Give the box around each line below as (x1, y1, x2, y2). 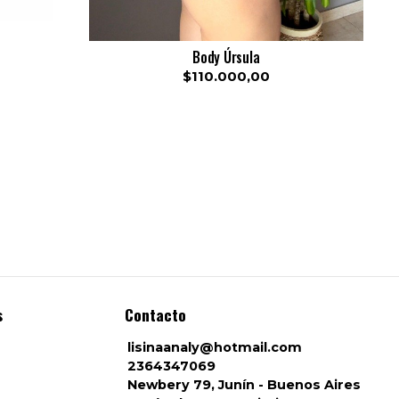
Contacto (125, 302, 186, 326)
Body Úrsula (191, 45, 260, 68)
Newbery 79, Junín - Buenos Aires (127, 376, 361, 393)
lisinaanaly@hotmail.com (127, 338, 302, 355)
